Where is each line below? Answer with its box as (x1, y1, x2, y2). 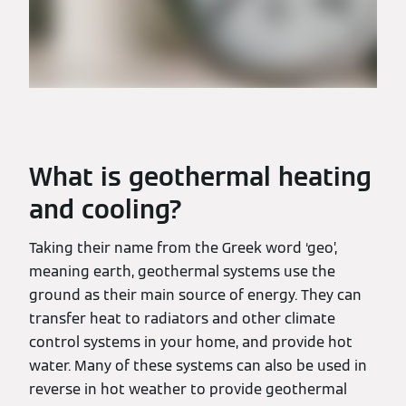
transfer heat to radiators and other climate (29, 309, 335, 328)
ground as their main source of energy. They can (29, 285, 362, 304)
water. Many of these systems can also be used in (29, 356, 367, 375)
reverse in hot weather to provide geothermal (29, 380, 347, 399)
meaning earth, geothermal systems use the (29, 262, 335, 281)
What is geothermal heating (29, 160, 372, 193)
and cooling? (29, 193, 183, 226)
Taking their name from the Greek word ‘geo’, (29, 238, 337, 257)
